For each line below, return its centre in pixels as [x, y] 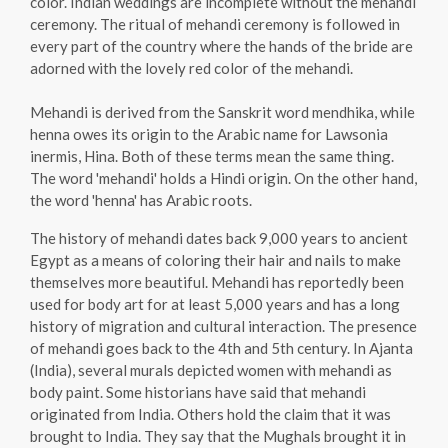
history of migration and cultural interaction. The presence [223, 325]
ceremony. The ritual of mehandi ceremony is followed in [215, 23]
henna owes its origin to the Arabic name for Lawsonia [209, 133]
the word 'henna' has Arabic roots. [141, 199]
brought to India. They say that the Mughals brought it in [218, 435]
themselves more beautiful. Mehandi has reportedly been [217, 281]
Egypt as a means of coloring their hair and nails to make [215, 259]
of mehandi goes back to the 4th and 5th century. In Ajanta [221, 347]
